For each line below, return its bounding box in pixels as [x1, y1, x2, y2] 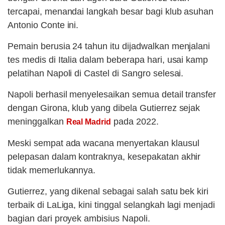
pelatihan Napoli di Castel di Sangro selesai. [8, 68, 184, 79]
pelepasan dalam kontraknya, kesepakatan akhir [8, 152, 201, 162]
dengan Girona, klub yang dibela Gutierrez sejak [8, 103, 200, 114]
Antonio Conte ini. [8, 20, 79, 31]
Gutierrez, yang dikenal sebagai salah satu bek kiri [8, 186, 209, 197]
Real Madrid [66, 118, 111, 127]
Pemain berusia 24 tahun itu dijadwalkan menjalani [8, 41, 210, 52]
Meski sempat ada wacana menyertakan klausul [8, 138, 199, 149]
